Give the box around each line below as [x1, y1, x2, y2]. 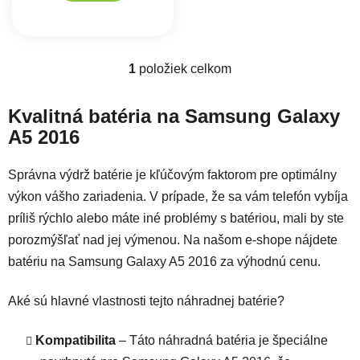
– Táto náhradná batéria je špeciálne [119, 333, 328, 347]
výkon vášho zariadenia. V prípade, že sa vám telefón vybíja [8, 189, 348, 203]
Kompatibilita [35, 333, 119, 347]
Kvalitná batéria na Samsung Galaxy [8, 104, 340, 127]
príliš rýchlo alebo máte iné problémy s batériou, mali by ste [8, 211, 344, 225]
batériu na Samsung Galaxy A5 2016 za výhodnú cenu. [8, 254, 321, 268]
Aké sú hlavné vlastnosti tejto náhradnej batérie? [8, 293, 284, 308]
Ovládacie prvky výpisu [178, 67, 358, 85]
